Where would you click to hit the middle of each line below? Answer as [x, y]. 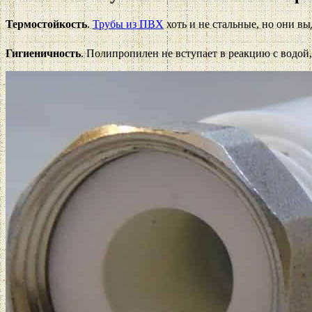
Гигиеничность [43, 53]
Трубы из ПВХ [128, 24]
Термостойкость [46, 24]
